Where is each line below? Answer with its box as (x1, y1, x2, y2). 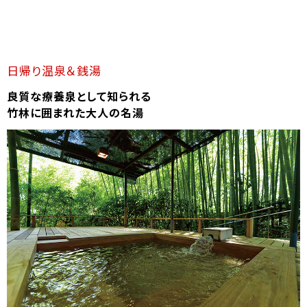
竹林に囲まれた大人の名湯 (7, 104, 144, 121)
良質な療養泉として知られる (7, 88, 151, 105)
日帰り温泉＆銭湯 (7, 62, 101, 79)
